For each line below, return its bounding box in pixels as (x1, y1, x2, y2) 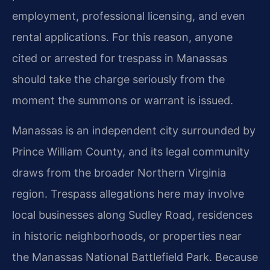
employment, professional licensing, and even (12, 9, 245, 22)
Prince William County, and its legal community (12, 145, 250, 158)
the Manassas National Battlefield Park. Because (12, 250, 258, 263)
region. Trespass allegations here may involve (12, 187, 244, 200)
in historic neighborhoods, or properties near (12, 229, 242, 242)
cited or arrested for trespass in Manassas (12, 51, 227, 64)
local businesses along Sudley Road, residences (12, 208, 253, 221)
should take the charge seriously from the (12, 72, 225, 86)
